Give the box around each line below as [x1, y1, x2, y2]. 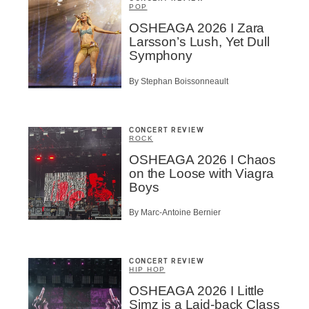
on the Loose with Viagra [129, 166, 274, 181]
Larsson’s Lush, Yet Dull [129, 34, 270, 50]
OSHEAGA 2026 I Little [129, 283, 264, 298]
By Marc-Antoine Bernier [129, 207, 221, 217]
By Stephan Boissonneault [129, 76, 228, 86]
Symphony [129, 48, 192, 63]
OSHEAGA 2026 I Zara [129, 21, 265, 36]
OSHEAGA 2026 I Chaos [129, 152, 277, 167]
